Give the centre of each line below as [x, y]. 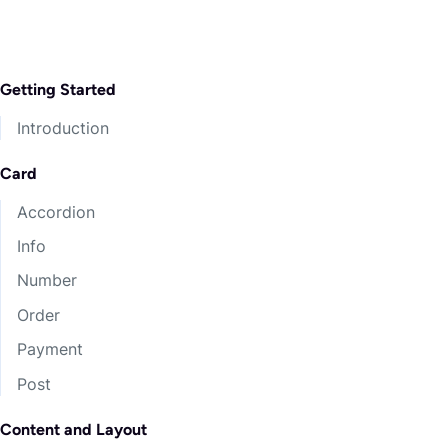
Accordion [56, 211]
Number [47, 280]
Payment [50, 349]
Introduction [63, 127]
